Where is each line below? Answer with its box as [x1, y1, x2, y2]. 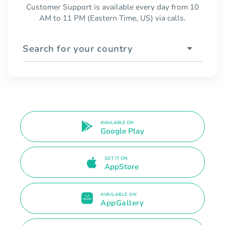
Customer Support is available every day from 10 [26, 2, 199, 12]
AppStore [104, 162, 139, 172]
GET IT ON [104, 155, 128, 162]
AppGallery [100, 197, 144, 208]
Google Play [100, 126, 144, 136]
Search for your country [23, 42, 133, 55]
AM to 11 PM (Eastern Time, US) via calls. [39, 13, 186, 23]
